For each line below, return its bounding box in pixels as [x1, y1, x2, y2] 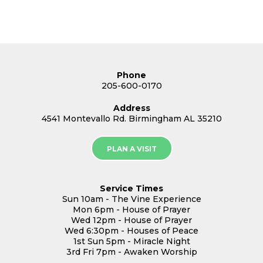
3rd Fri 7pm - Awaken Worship [66, 247, 197, 258]
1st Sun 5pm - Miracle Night [73, 236, 190, 247]
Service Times [100, 183, 163, 194]
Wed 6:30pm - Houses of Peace [65, 225, 198, 237]
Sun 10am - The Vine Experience [62, 194, 201, 205]
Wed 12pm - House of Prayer [71, 215, 192, 226]
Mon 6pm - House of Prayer [73, 204, 190, 215]
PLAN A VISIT [106, 144, 157, 154]
